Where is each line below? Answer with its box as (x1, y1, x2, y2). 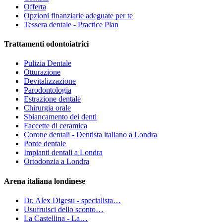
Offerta (24, 2, 46, 11)
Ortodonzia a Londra (24, 157, 89, 166)
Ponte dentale (24, 139, 66, 148)
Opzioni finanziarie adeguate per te (24, 11, 133, 20)
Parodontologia (24, 86, 71, 95)
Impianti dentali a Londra (24, 148, 103, 157)
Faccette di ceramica (24, 121, 87, 130)
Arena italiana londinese (4, 176, 85, 185)
